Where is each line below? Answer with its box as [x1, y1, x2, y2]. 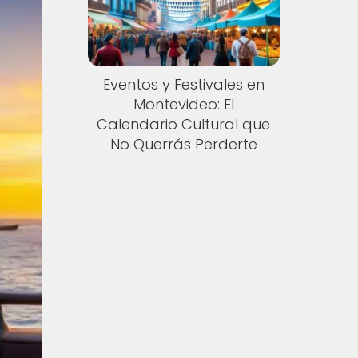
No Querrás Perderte [109, 134, 257, 155]
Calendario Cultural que [97, 114, 271, 135]
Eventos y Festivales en [102, 74, 265, 95]
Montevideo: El [133, 94, 234, 115]
